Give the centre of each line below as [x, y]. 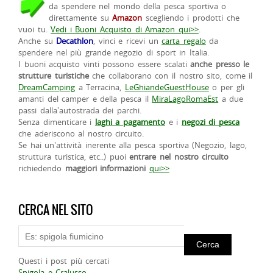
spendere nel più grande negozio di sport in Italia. [114, 53]
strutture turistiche [54, 76]
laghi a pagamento [130, 122]
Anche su [37, 41]
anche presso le [220, 64]
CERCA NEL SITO [56, 210]
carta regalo [184, 41]
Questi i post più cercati [64, 261]
